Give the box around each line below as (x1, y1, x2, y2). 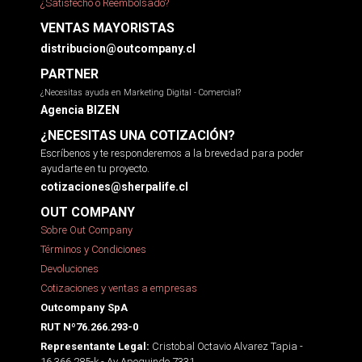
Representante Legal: (40, 339, 149, 352)
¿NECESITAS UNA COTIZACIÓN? (40, 127, 235, 143)
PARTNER (40, 65, 99, 82)
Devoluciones (40, 261, 99, 276)
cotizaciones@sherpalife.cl (40, 179, 188, 193)
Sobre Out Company (40, 222, 133, 237)
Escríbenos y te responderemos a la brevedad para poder (40, 145, 304, 160)
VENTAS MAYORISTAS (40, 19, 175, 36)
